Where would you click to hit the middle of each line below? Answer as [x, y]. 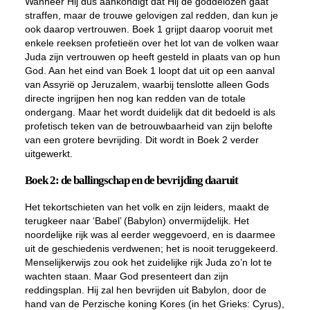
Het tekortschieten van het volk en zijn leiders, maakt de [147, 207]
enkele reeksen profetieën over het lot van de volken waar [152, 43]
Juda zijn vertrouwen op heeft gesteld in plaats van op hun [152, 57]
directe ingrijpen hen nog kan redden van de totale [135, 98]
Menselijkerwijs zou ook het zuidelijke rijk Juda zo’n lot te [148, 262]
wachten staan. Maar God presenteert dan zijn [126, 276]
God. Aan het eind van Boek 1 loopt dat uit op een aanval [149, 71]
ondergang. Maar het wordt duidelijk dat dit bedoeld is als [150, 112]
